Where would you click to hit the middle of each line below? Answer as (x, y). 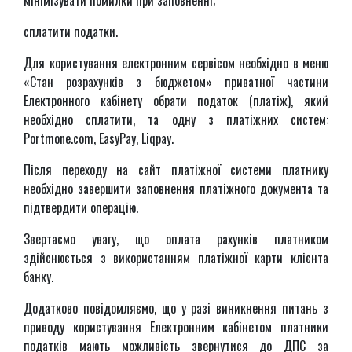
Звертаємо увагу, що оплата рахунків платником (176, 239)
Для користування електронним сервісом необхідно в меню (176, 63)
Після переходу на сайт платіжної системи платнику (176, 170)
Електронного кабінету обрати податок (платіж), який (176, 101)
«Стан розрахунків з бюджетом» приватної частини (176, 82)
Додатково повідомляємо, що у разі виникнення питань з (176, 308)
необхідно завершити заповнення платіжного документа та (176, 189)
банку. (38, 277)
